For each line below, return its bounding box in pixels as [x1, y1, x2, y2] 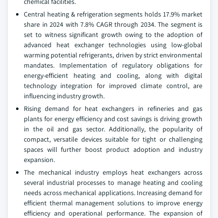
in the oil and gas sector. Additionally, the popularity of [24, 125, 202, 133]
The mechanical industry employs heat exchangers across [24, 168, 202, 177]
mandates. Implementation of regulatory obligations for [24, 61, 202, 70]
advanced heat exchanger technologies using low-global [24, 40, 202, 49]
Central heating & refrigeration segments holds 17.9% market [24, 10, 202, 18]
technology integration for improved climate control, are [24, 81, 202, 90]
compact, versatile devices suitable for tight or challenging [24, 135, 202, 144]
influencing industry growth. [24, 91, 105, 100]
